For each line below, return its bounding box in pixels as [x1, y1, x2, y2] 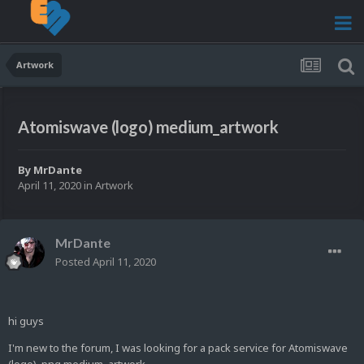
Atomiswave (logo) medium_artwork [18, 117, 279, 137]
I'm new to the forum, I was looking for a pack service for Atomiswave [8, 340, 348, 356]
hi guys [8, 314, 44, 329]
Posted [55, 254, 93, 270]
